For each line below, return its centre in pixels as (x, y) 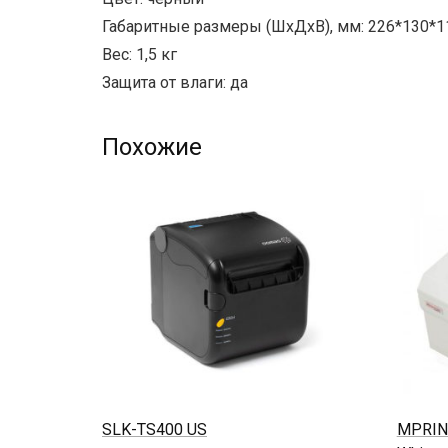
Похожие (152, 147)
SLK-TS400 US (154, 429)
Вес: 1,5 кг (139, 55)
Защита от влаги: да (175, 83)
